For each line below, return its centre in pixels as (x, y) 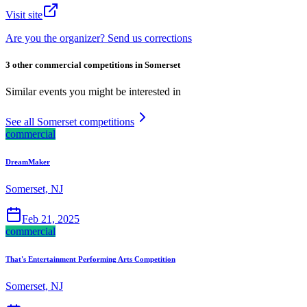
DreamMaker (28, 162)
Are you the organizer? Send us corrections (99, 38)
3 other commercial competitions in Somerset (93, 65)
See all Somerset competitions (70, 122)
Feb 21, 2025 (51, 219)
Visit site (24, 15)
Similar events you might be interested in (93, 92)
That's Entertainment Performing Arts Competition (90, 259)
